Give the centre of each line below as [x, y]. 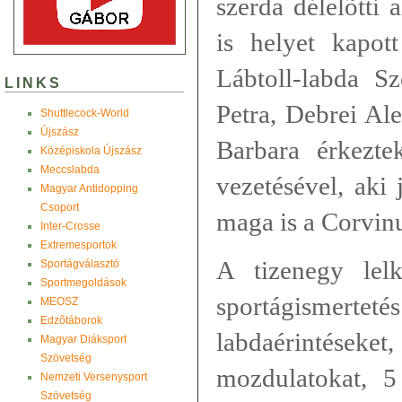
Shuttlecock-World [85, 113]
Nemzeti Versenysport [94, 376]
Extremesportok [79, 245]
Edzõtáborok [71, 320]
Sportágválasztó [80, 263]
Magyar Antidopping [89, 188]
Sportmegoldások [83, 282]
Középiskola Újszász [91, 150]
